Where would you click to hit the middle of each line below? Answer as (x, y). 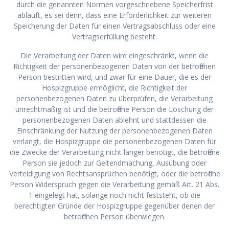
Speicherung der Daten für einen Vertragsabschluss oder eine (114, 26)
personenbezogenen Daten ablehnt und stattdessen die (114, 120)
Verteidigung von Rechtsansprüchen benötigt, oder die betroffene (114, 173)
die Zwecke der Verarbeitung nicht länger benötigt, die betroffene (114, 152)
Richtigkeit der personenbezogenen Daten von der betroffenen (114, 66)
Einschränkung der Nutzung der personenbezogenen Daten (114, 130)
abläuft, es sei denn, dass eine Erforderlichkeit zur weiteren (114, 15)
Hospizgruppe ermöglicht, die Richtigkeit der (114, 87)
